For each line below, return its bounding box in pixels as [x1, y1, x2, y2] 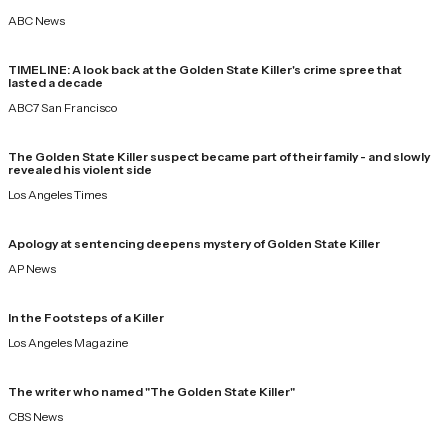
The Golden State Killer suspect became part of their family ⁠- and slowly [8, 148, 430, 164]
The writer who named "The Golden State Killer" [8, 383, 295, 399]
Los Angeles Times [8, 186, 107, 202]
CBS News [8, 408, 63, 424]
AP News [8, 260, 56, 276]
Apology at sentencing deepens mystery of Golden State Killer [8, 235, 380, 251]
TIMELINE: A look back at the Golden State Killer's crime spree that [8, 61, 402, 77]
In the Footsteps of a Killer [8, 309, 164, 325]
